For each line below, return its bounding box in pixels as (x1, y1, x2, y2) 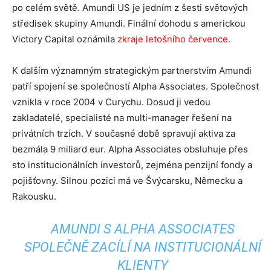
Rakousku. (12, 191, 56, 202)
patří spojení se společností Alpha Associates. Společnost (12, 80, 259, 92)
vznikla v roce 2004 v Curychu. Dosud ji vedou (12, 96, 211, 108)
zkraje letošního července (117, 33, 228, 45)
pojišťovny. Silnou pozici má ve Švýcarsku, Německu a (12, 175, 243, 186)
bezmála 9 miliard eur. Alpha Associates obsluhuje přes (12, 143, 248, 155)
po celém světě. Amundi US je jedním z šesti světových (12, 2, 248, 13)
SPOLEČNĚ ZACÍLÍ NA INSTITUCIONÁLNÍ (24, 240, 262, 255)
